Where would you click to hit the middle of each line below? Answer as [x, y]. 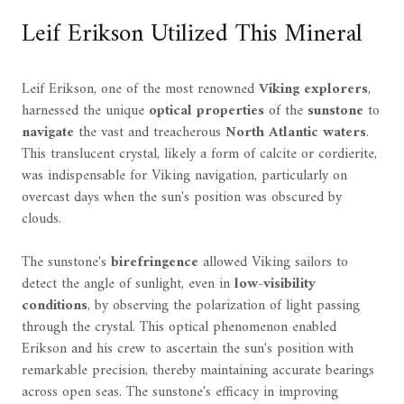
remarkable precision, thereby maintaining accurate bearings [198, 371]
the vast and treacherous [150, 133]
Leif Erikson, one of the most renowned [140, 90]
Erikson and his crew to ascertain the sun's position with [188, 349]
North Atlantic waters [296, 133]
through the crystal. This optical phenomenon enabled [179, 328]
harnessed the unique [85, 111]
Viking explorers [313, 90]
